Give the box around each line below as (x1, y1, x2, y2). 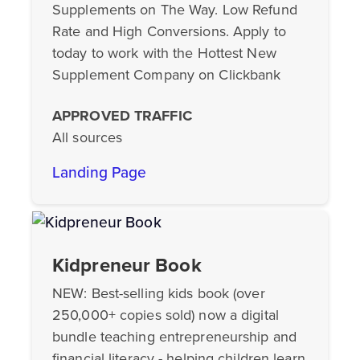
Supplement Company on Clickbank (52, 64, 281, 86)
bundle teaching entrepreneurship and (52, 326, 297, 348)
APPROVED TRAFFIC (52, 105, 192, 127)
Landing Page (52, 161, 147, 185)
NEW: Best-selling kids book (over (52, 283, 265, 305)
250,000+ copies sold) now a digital (52, 305, 279, 326)
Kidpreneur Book (52, 251, 202, 280)
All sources (52, 127, 123, 149)
